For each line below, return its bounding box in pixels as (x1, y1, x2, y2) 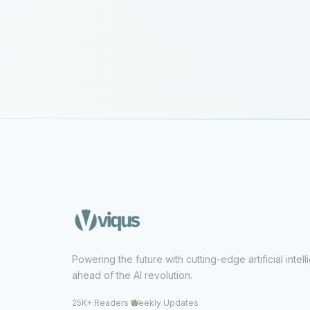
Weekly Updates (131, 298, 199, 309)
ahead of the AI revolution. (72, 269, 192, 282)
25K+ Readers (72, 298, 129, 309)
